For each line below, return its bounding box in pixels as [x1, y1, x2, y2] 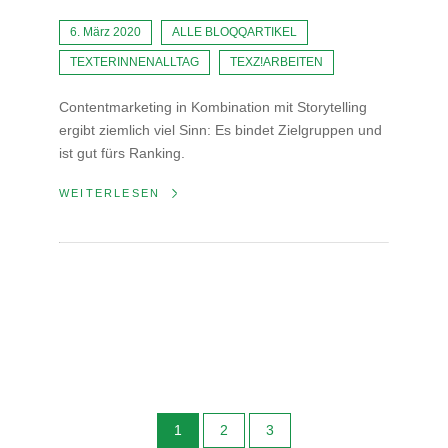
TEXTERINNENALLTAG [70, 55, 199, 70]
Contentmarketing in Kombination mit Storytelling [59, 99, 367, 116]
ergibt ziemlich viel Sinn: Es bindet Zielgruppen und [59, 122, 382, 139]
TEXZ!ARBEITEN [230, 55, 323, 70]
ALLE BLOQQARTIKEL [172, 25, 297, 40]
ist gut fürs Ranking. [59, 145, 185, 162]
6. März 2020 [70, 25, 141, 40]
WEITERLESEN [59, 187, 161, 200]
